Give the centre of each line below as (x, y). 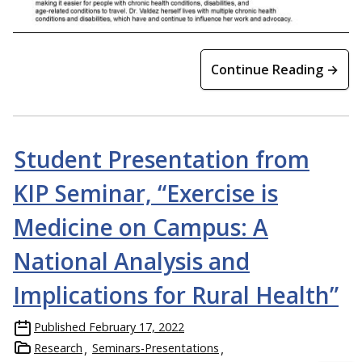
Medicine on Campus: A (141, 227)
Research (58, 347)
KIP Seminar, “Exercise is (145, 193)
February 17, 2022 (137, 326)
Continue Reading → (275, 69)
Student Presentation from (162, 159)
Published (60, 326)
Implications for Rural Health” (176, 295)
